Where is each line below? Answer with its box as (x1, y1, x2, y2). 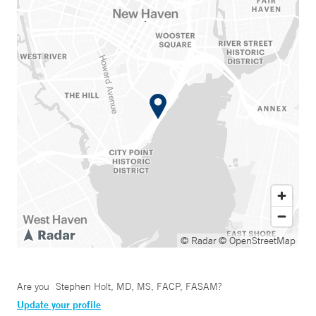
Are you (17, 280, 52, 293)
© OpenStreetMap (219, 234, 296, 248)
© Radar (181, 234, 217, 248)
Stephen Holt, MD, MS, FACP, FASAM (55, 280, 218, 293)
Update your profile (17, 298, 101, 312)
